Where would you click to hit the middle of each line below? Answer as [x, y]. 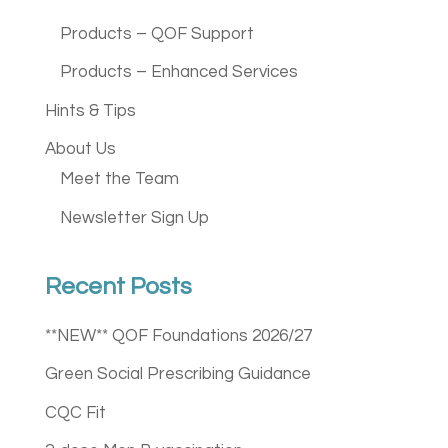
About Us [80, 149]
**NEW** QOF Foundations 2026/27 [178, 335]
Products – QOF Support [156, 33]
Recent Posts [118, 286]
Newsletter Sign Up [134, 217]
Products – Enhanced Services [178, 72]
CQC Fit [75, 412]
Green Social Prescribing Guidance [177, 374]
